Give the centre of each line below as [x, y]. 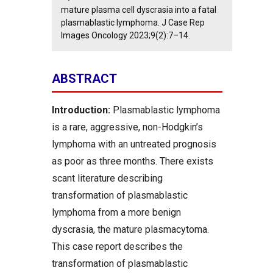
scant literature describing [107, 178]
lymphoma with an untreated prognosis [134, 144]
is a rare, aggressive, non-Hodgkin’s [127, 127]
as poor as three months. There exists [133, 161]
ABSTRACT [84, 79]
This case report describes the [117, 246]
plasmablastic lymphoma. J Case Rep [133, 23]
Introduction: [81, 110]
